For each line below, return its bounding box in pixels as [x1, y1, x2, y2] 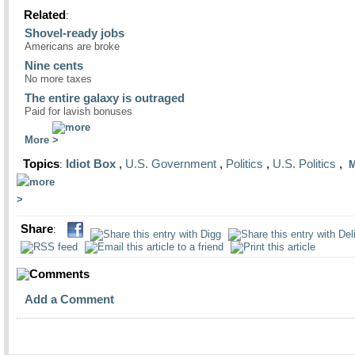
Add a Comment [25, 292, 114, 306]
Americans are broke [25, 40, 120, 52]
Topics [20, 157, 59, 170]
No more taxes [25, 73, 92, 85]
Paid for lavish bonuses [25, 105, 132, 117]
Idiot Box [66, 157, 116, 170]
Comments [29, 267, 90, 281]
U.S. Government [125, 157, 216, 170]
